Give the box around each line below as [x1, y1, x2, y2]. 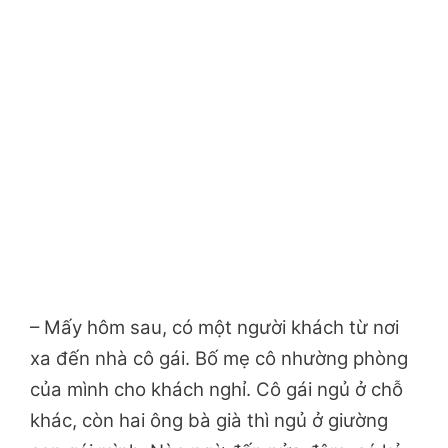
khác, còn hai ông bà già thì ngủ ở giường [30, 409, 388, 433]
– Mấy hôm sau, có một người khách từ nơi [30, 316, 399, 340]
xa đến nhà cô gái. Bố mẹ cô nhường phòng [30, 347, 408, 371]
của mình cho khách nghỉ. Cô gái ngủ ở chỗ [30, 378, 403, 402]
